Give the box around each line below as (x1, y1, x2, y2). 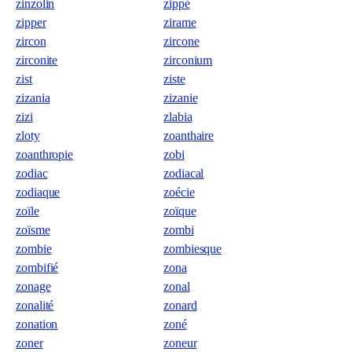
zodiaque (16, 185, 60, 199)
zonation (16, 317, 58, 331)
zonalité (16, 299, 54, 312)
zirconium (163, 53, 213, 67)
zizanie (163, 91, 198, 104)
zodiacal (163, 167, 204, 180)
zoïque (163, 204, 196, 218)
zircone (163, 35, 200, 48)
